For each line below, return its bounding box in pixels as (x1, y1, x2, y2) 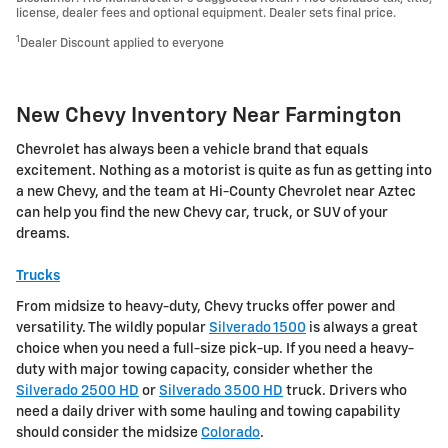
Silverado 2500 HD (16, 384, 139, 399)
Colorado (201, 426, 260, 441)
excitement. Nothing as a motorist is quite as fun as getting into (16, 164, 432, 179)
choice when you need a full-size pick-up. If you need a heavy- (16, 342, 414, 357)
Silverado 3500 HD (159, 384, 283, 399)
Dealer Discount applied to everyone (20, 36, 224, 50)
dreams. (16, 227, 70, 242)
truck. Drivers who (283, 384, 407, 399)
